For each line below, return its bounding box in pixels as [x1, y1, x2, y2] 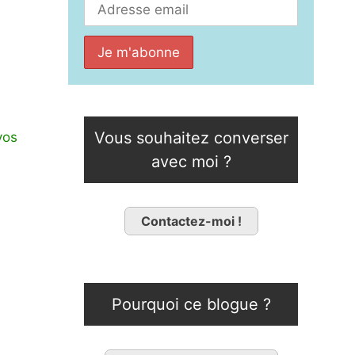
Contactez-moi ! [140, 213, 242, 230]
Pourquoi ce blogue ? [111, 295, 271, 315]
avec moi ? [151, 152, 231, 172]
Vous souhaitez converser [94, 128, 288, 148]
